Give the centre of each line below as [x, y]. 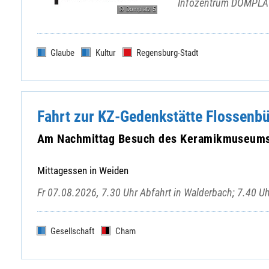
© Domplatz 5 [137, 9]
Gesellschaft [72, 231]
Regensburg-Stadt [168, 53]
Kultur [105, 53]
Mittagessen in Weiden [83, 171]
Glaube [62, 53]
